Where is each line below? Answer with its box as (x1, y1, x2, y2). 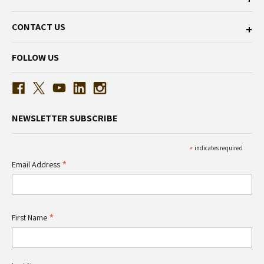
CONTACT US (12, 20, 65, 33)
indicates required (193, 143, 243, 152)
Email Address (12, 159, 62, 170)
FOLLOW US (12, 51, 59, 64)
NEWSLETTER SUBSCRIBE (12, 111, 117, 124)
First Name (12, 212, 49, 223)
